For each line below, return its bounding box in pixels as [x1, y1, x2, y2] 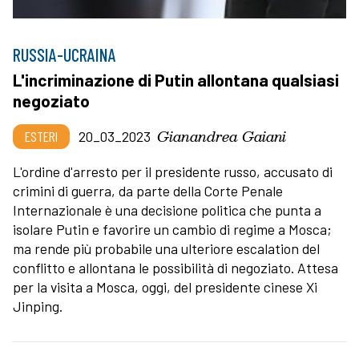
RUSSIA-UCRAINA [13, 43, 116, 65]
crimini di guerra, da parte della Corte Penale [13, 181, 283, 200]
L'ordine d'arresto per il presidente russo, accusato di [13, 162, 333, 180]
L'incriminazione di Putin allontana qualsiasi [13, 69, 339, 90]
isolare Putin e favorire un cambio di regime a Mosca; [13, 220, 332, 238]
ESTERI [25, 127, 58, 145]
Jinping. [13, 296, 63, 315]
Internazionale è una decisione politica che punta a [13, 200, 321, 219]
